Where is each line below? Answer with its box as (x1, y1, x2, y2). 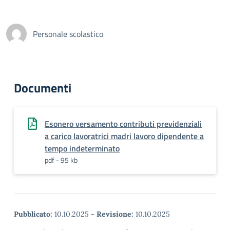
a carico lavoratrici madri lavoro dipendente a (45, 130, 204, 142)
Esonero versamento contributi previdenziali (45, 118, 202, 130)
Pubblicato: (14, 209, 52, 219)
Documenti (14, 79, 71, 97)
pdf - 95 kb (45, 155, 78, 165)
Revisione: (97, 209, 133, 219)
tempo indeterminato (45, 142, 120, 155)
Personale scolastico (33, 28, 103, 40)
